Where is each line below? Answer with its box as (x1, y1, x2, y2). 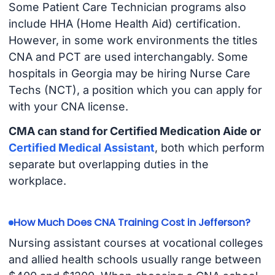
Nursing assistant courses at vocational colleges (8, 236, 263, 250)
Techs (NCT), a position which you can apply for (8, 83, 262, 96)
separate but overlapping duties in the (8, 158, 209, 171)
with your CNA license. (8, 99, 128, 113)
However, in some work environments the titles (8, 33, 258, 47)
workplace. (8, 174, 66, 188)
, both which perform (154, 141, 265, 155)
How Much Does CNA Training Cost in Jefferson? (13, 215, 250, 230)
